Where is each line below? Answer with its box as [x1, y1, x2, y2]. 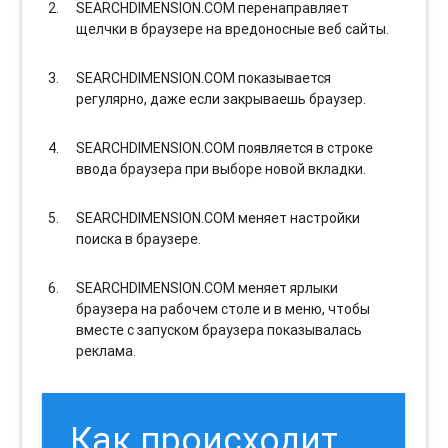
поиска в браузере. [76, 229, 202, 248]
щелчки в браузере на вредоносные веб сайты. [76, 19, 390, 38]
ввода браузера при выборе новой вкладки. [76, 159, 367, 178]
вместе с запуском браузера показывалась [76, 320, 363, 339]
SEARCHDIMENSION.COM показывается [76, 68, 332, 87]
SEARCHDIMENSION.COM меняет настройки [76, 208, 361, 227]
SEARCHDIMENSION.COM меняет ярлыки [76, 278, 339, 297]
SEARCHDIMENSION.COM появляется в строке [76, 138, 374, 157]
